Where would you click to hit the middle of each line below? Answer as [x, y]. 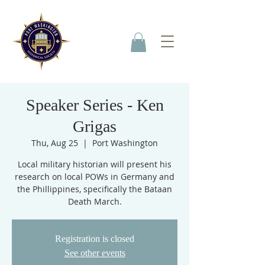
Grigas [95, 127]
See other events [95, 253]
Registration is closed [95, 239]
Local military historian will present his [95, 164]
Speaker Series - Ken [95, 105]
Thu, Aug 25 [55, 143]
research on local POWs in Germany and [95, 177]
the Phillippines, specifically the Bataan [95, 189]
